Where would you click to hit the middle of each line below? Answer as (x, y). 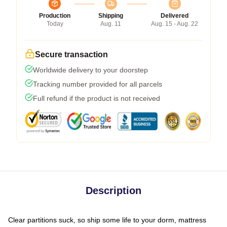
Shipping (111, 15)
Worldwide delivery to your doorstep (90, 70)
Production (55, 15)
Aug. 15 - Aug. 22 (175, 24)
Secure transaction (71, 54)
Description (113, 190)
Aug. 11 (111, 24)
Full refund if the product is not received (97, 98)
